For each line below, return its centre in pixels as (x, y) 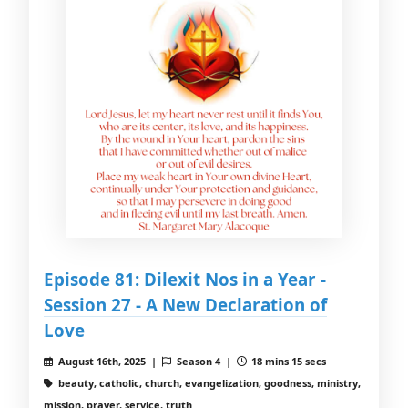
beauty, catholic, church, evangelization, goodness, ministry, (208, 383)
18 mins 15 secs (288, 362)
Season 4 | (205, 362)
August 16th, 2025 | (108, 362)
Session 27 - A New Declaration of (185, 305)
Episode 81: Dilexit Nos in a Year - (185, 280)
